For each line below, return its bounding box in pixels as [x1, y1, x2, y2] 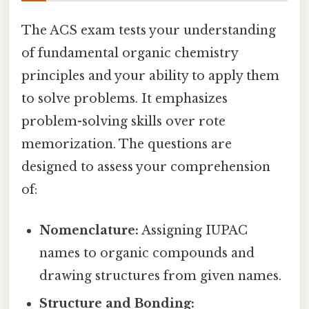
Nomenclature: [39, 223, 139, 239]
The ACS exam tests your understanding [21, 23, 276, 39]
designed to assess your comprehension [21, 159, 270, 175]
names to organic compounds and [39, 246, 255, 261]
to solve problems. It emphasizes [21, 91, 228, 107]
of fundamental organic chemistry [21, 46, 238, 61]
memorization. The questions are [21, 137, 232, 152]
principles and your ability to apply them [21, 68, 279, 84]
